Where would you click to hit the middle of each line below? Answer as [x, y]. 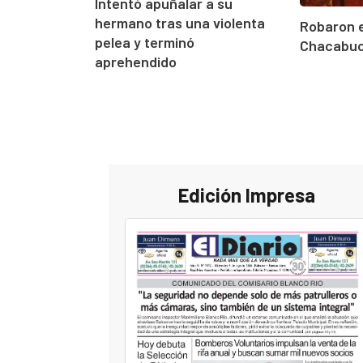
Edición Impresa [246, 194]
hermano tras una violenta [180, 22]
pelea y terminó [145, 42]
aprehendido [136, 61]
